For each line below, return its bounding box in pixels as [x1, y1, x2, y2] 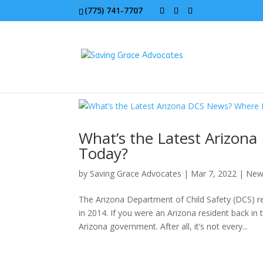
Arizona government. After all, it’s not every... [79, 221, 248, 232]
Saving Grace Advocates [90, 168, 182, 179]
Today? [79, 143, 129, 164]
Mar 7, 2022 [191, 168, 237, 179]
